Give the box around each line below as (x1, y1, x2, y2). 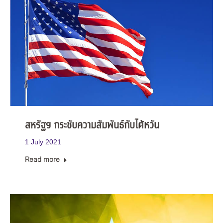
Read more (25, 156, 60, 163)
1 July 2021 (25, 137, 61, 146)
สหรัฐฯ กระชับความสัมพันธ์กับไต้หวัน (25, 117, 159, 133)
